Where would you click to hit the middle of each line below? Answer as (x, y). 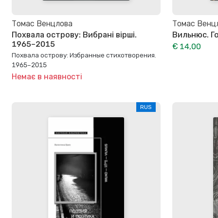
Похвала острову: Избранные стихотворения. (84, 55)
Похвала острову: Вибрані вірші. (74, 35)
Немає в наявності (47, 76)
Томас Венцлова (42, 24)
